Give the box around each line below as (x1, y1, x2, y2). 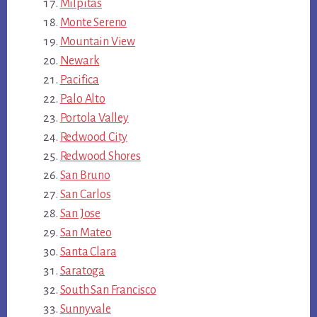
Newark (59, 54, 100, 67)
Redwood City (59, 130, 128, 144)
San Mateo (59, 226, 112, 239)
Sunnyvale (59, 302, 111, 316)
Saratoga (59, 264, 105, 277)
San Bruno (59, 168, 110, 182)
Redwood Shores (59, 149, 141, 163)
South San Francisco (59, 283, 156, 296)
